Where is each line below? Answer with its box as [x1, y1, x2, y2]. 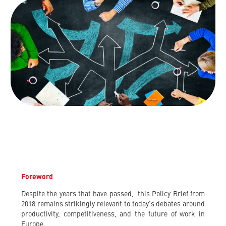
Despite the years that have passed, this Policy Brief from [21, 191, 205, 198]
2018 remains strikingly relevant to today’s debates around [21, 201, 205, 208]
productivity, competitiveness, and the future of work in [21, 211, 205, 218]
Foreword [21, 174, 53, 181]
